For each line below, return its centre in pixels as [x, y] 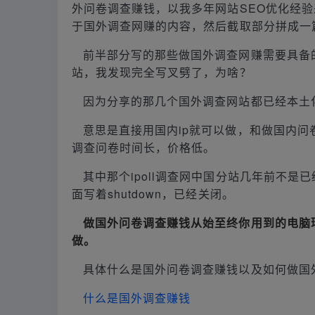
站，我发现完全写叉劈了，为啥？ [162, 72]
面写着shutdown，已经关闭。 [153, 193]
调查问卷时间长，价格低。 [144, 147]
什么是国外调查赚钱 [137, 297]
